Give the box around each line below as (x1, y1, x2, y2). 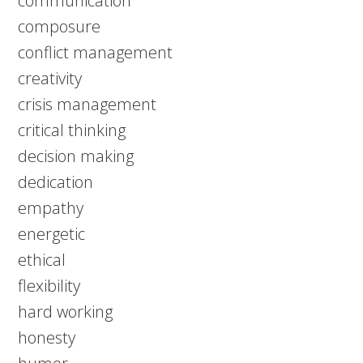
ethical (18, 249, 66, 271)
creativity (18, 67, 83, 89)
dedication (18, 171, 94, 193)
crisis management (18, 93, 157, 115)
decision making (18, 145, 135, 167)
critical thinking (18, 119, 126, 141)
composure (18, 15, 101, 37)
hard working (18, 301, 113, 322)
